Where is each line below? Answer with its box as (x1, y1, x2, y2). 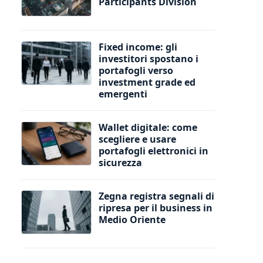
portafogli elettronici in (99, 144, 208, 157)
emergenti (99, 87, 147, 100)
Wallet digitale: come (99, 120, 197, 134)
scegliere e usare (99, 132, 176, 146)
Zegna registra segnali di (99, 189, 214, 203)
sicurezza (99, 156, 142, 169)
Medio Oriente (99, 213, 166, 226)
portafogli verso (99, 63, 173, 77)
